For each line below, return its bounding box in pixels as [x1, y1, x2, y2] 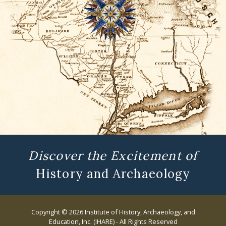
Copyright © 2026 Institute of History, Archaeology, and [31, 207, 195, 216]
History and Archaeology [36, 165, 190, 182]
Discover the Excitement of [28, 147, 198, 163]
